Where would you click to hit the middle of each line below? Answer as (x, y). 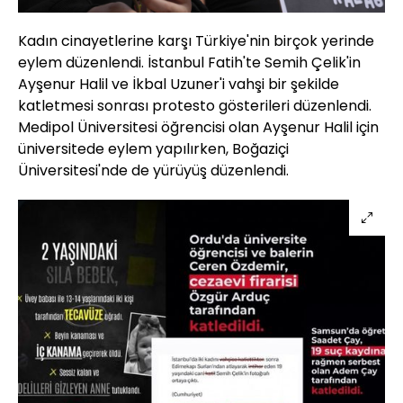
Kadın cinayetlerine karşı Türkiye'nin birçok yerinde (196, 41)
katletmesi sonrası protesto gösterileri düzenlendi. (195, 106)
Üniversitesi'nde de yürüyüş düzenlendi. (153, 171)
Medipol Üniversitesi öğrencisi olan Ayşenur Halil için (198, 128)
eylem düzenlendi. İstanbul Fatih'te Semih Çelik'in (189, 63)
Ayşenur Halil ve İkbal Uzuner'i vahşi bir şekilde (179, 85)
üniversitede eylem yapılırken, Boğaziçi (153, 149)
